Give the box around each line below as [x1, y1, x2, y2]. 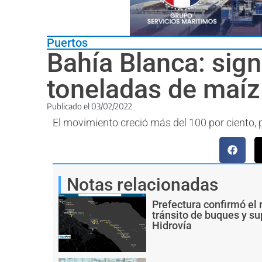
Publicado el [47, 101, 91, 111]
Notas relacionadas [67, 174, 218, 195]
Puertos [47, 35, 88, 50]
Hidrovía [152, 219, 192, 232]
